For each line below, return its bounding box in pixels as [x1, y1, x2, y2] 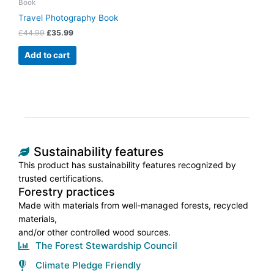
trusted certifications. [18, 172, 103, 183]
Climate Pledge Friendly [35, 259, 141, 271]
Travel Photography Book [18, 12, 118, 23]
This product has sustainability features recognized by [18, 159, 236, 170]
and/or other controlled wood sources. [18, 226, 171, 237]
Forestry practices [18, 185, 115, 198]
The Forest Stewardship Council [35, 239, 177, 251]
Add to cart [24, 50, 70, 61]
